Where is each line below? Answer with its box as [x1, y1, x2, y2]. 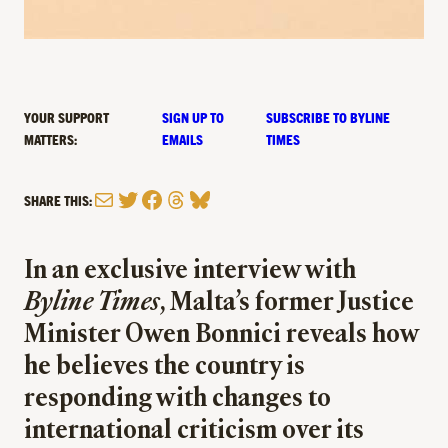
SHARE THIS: [24, 191, 92, 210]
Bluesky [187, 183, 257, 214]
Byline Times [24, 290, 160, 318]
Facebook [139, 183, 224, 214]
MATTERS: [24, 130, 77, 149]
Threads [163, 183, 234, 214]
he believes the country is [24, 354, 305, 382]
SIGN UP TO [162, 108, 225, 127]
